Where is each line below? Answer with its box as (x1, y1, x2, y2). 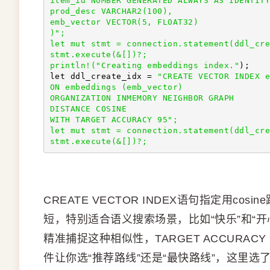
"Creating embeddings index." (96, 60, 239, 70)
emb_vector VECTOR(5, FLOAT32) (49, 17, 198, 27)
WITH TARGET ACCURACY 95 (49, 115, 168, 124)
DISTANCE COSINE (49, 104, 132, 113)
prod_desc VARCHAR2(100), (49, 6, 178, 16)
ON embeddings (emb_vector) (49, 82, 188, 92)
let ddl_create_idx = (49, 71, 157, 81)
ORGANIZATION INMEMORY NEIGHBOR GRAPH (49, 93, 239, 102)
